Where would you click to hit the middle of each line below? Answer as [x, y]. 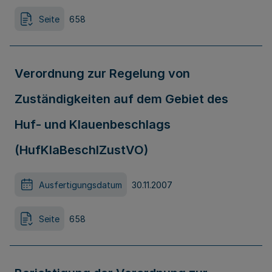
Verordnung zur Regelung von [102, 73]
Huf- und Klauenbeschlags [93, 124]
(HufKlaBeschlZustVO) [81, 150]
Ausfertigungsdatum [80, 185]
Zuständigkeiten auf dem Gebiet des [121, 99]
